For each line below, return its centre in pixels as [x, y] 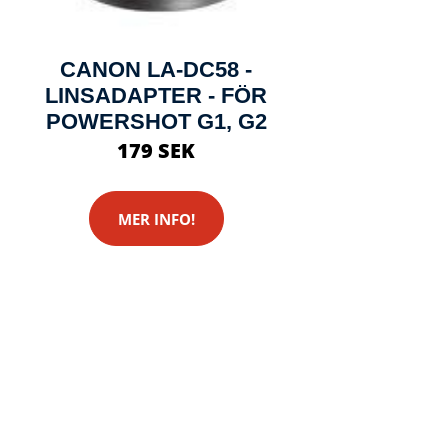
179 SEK [156, 150]
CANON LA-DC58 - [156, 69]
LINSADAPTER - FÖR [156, 95]
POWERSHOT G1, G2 [156, 121]
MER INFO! [156, 218]
